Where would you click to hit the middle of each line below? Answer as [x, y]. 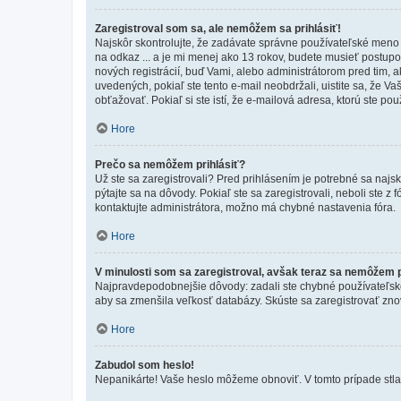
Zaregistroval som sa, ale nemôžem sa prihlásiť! [218, 28]
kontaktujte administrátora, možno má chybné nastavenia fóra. [245, 207]
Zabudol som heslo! [145, 365]
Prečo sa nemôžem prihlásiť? [170, 164]
